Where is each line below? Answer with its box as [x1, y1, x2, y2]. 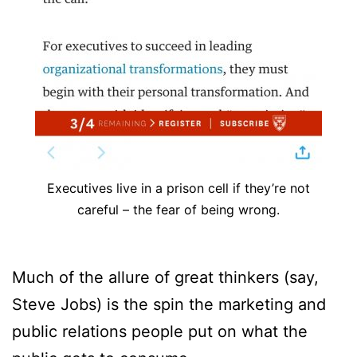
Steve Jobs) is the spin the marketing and [12, 294, 326, 314]
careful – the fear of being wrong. [77, 201, 280, 218]
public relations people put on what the [12, 321, 308, 341]
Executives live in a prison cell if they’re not [47, 179, 310, 196]
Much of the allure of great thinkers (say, [12, 267, 319, 287]
